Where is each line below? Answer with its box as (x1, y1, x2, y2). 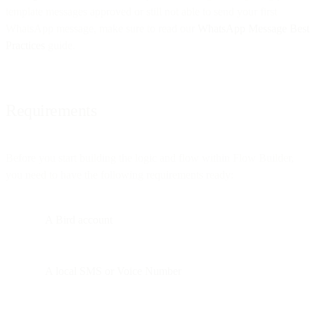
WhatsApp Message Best (198, 22, 309, 34)
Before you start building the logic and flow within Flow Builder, (6, 151, 294, 164)
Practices (6, 39, 45, 51)
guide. (45, 39, 75, 51)
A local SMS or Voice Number (45, 264, 181, 277)
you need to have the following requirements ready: (6, 168, 233, 181)
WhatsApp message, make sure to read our (6, 22, 198, 34)
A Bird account (45, 213, 112, 226)
